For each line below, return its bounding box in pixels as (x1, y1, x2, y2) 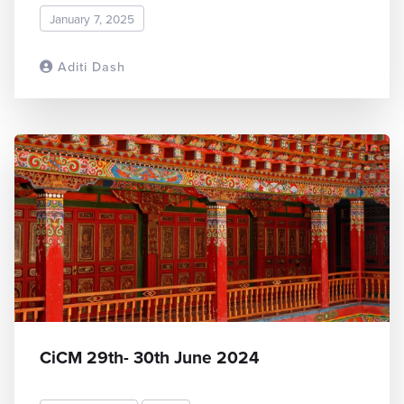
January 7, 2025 (50, 9, 134, 27)
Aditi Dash (53, 57, 125, 77)
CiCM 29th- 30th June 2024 (40, 344, 259, 371)
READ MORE (296, 57, 364, 76)
